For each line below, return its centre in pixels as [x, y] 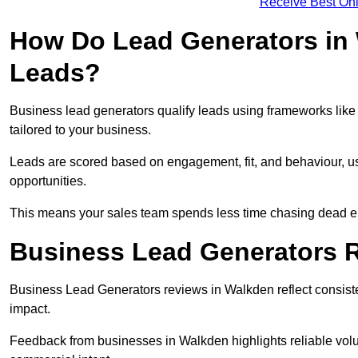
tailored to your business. [80, 130]
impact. [30, 309]
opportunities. [50, 181]
